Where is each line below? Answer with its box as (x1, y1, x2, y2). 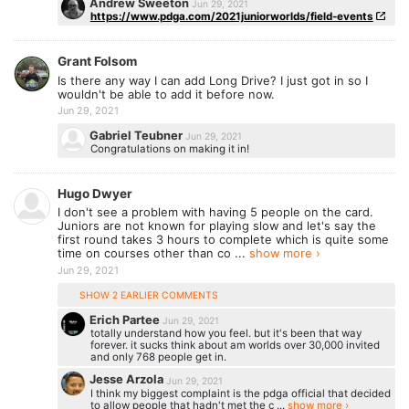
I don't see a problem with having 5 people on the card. (58, 204, 373, 220)
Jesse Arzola (89, 372, 167, 387)
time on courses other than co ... (58, 246, 249, 261)
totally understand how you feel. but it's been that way (89, 327, 362, 341)
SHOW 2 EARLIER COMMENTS (76, 288, 218, 300)
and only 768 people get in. (89, 351, 226, 364)
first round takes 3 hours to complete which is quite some (58, 232, 389, 247)
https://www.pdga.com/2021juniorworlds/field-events (89, 10, 373, 24)
